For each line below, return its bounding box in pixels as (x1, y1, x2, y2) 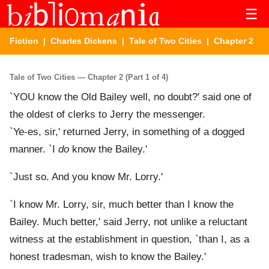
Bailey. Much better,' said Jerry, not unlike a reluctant (10, 216, 247, 228)
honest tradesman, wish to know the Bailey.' (10, 251, 206, 263)
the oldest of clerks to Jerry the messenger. (10, 109, 205, 121)
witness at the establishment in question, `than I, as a (10, 234, 249, 246)
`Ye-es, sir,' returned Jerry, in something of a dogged (10, 126, 244, 138)
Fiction (10, 36, 38, 46)
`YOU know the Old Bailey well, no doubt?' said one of (10, 91, 252, 103)
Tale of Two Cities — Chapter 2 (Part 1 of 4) (10, 72, 168, 82)
